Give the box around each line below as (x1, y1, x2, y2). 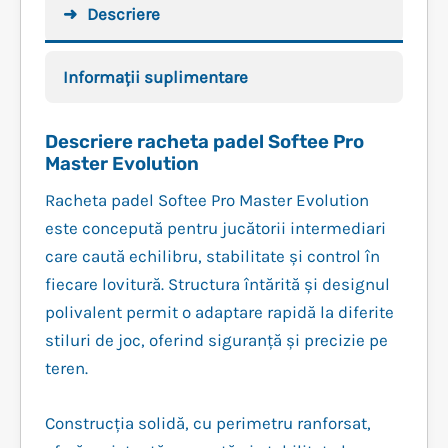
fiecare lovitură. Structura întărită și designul (45, 273, 390, 294)
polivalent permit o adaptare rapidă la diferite (45, 301, 394, 322)
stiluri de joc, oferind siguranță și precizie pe (45, 329, 388, 350)
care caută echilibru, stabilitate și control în (45, 245, 380, 266)
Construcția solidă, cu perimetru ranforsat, (45, 412, 371, 433)
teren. (45, 357, 88, 378)
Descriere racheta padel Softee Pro (45, 131, 364, 154)
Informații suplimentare (63, 66, 248, 87)
